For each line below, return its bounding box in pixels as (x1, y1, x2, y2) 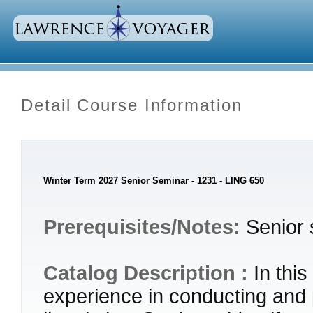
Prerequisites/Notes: (43, 216, 246, 238)
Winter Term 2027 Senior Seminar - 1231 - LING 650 (43, 175, 264, 186)
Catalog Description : (43, 262, 254, 284)
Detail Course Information (21, 96, 242, 115)
